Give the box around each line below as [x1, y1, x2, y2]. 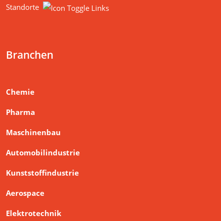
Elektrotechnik [6, 208, 61, 218]
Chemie [6, 87, 35, 97]
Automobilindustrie [6, 147, 80, 157]
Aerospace [6, 188, 44, 198]
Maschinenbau [6, 127, 61, 137]
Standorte [6, 2, 39, 12]
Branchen [6, 48, 53, 62]
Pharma [6, 107, 35, 117]
